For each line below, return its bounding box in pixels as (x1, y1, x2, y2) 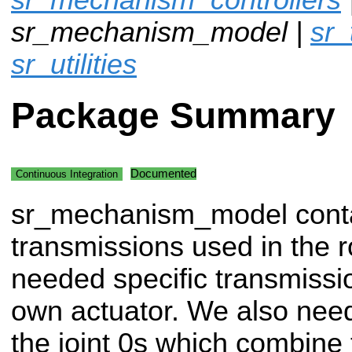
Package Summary (11, 96, 335, 137)
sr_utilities (11, 48, 137, 80)
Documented (130, 167, 196, 180)
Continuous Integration (16, 167, 118, 180)
